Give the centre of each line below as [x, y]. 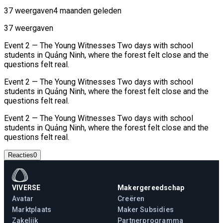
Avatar [23, 199]
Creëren [131, 199]
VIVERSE [26, 188]
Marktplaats [32, 210]
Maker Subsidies [146, 210]
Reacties [21, 155]
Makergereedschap [151, 188]
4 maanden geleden [87, 11]
